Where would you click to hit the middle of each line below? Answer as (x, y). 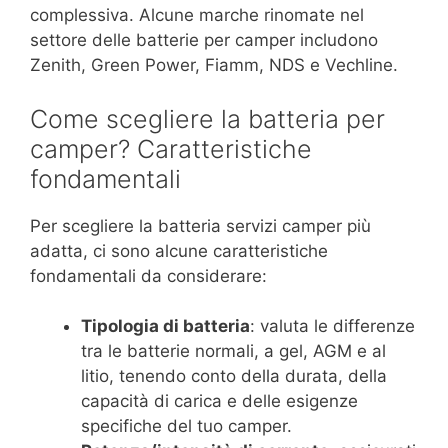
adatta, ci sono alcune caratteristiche (179, 250)
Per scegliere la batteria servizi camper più (200, 225)
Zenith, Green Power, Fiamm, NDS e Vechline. (214, 65)
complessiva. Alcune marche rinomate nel (197, 15)
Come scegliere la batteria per (207, 118)
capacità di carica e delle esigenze (219, 401)
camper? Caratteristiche (171, 148)
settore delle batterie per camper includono (204, 40)
